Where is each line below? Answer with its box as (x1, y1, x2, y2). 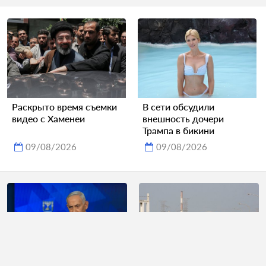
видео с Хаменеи (12, 112, 85, 124)
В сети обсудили (142, 100, 214, 112)
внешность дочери (142, 112, 224, 124)
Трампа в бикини (142, 124, 214, 136)
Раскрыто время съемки (12, 100, 117, 112)
